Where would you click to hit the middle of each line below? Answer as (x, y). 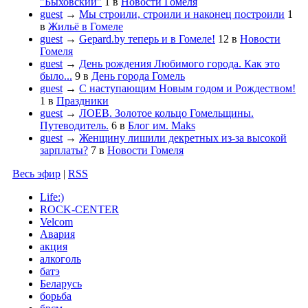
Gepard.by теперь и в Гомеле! (147, 39)
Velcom (56, 222)
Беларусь (61, 284)
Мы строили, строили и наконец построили (182, 14)
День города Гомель (138, 76)
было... (56, 76)
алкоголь (60, 259)
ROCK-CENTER (79, 210)
